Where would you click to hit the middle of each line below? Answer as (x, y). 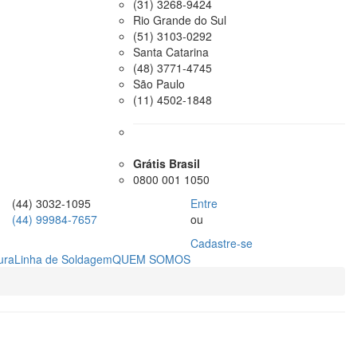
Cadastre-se (222, 243)
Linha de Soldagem (63, 259)
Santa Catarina (171, 52)
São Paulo (159, 84)
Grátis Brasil (167, 163)
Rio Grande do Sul (180, 20)
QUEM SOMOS (151, 259)
